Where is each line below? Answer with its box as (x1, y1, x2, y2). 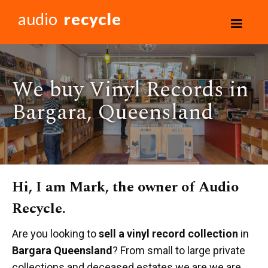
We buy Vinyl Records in (12, 74, 248, 106)
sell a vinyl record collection (99, 227, 238, 240)
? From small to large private (112, 244, 245, 257)
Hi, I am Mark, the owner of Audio (12, 176, 239, 198)
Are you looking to (12, 227, 99, 240)
